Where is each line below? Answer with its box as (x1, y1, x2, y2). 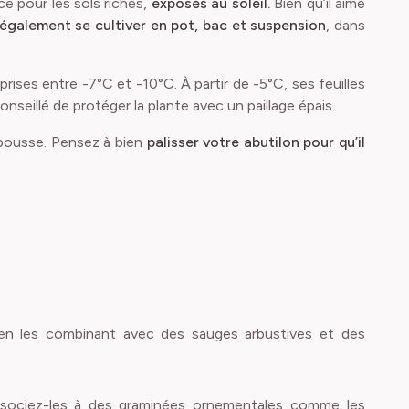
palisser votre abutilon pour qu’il (146, 133, 366, 151)
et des (312, 325, 365, 342)
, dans (326, 16, 366, 34)
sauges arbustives (192, 325, 312, 342)
